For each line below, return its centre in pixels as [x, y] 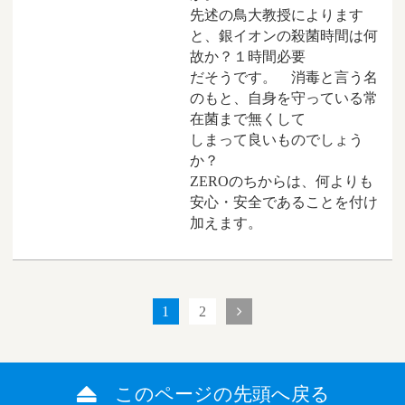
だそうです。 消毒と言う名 [284, 78]
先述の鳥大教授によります [277, 15]
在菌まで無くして [248, 119]
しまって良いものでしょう [277, 140]
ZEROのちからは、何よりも [282, 182]
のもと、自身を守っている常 [284, 99]
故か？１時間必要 [248, 57]
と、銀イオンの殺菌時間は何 [284, 36]
